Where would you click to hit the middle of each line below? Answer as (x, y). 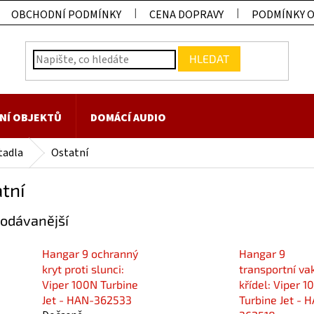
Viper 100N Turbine (90, 285)
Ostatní (70, 153)
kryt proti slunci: (83, 269)
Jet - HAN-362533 (87, 300)
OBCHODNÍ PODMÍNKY (67, 14)
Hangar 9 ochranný (90, 254)
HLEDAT (210, 58)
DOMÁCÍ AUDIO (128, 118)
